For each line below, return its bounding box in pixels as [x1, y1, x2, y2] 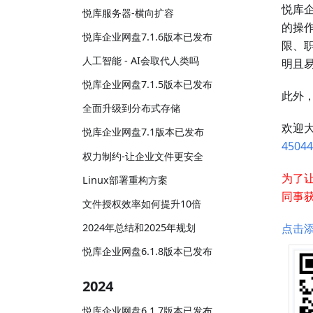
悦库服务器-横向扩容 [82, 6, 174, 20]
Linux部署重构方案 [82, 173, 168, 187]
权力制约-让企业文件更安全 [82, 149, 203, 163]
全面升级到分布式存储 [82, 101, 180, 115]
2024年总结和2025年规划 [82, 221, 196, 235]
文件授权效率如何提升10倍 [82, 197, 201, 210]
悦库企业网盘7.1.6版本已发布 [82, 29, 212, 43]
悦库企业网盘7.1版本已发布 [82, 125, 204, 139]
